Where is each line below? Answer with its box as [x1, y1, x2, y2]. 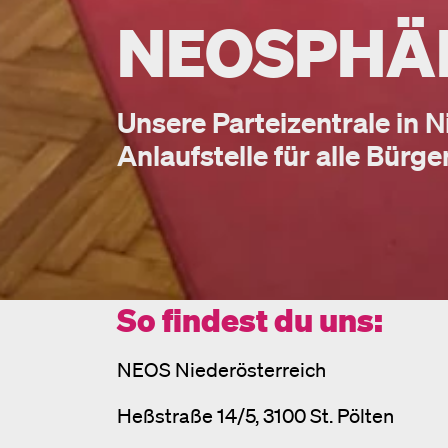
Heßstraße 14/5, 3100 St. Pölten [117, 402, 394, 429]
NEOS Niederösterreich [117, 356, 326, 383]
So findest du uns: [117, 299, 383, 340]
